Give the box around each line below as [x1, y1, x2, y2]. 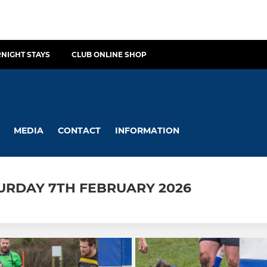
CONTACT [58, 125, 101, 136]
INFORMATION [115, 125, 179, 136]
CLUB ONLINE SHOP [72, 50, 147, 59]
